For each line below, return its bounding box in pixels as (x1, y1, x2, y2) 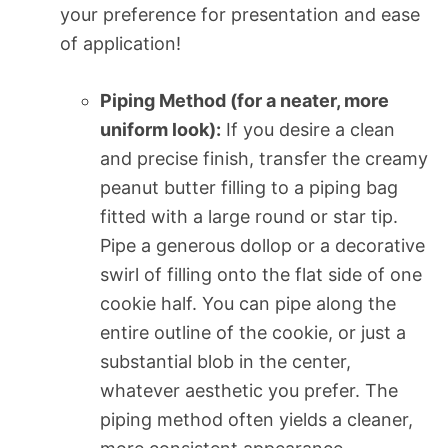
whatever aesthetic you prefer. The (100, 379, 398, 401)
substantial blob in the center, (100, 350, 351, 372)
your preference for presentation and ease (60, 3, 420, 25)
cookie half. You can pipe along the (100, 292, 396, 314)
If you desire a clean (221, 118, 395, 140)
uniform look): (100, 118, 221, 140)
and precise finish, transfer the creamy (100, 147, 428, 169)
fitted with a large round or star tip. (100, 205, 398, 227)
